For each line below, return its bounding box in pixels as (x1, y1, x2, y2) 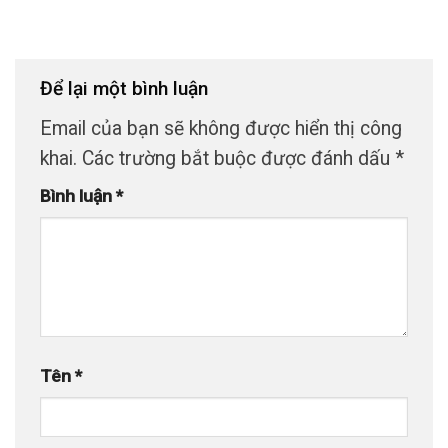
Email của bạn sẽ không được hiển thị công (40, 116, 402, 140)
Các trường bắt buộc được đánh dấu (82, 146, 395, 170)
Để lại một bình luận (40, 77, 213, 101)
